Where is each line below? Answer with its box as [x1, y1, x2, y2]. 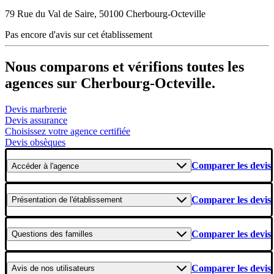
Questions [12, 229, 48, 239]
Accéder [12, 161, 41, 171]
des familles [48, 229, 93, 239]
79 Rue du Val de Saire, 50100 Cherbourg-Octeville [5, 9, 206, 20]
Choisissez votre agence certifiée [5, 126, 130, 137]
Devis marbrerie [5, 104, 67, 115]
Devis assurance [5, 115, 67, 126]
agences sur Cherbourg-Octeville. [5, 75, 215, 92]
